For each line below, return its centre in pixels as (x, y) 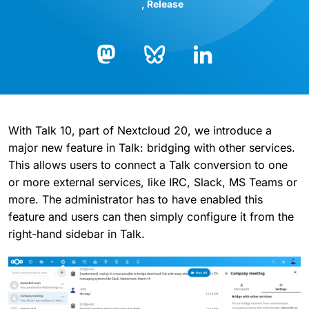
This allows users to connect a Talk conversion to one (148, 165)
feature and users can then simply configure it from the (151, 217)
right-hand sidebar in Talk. (77, 234)
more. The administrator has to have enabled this (136, 199)
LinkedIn (213, 76)
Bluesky (163, 76)
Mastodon (121, 77)
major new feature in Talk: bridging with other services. (152, 148)
